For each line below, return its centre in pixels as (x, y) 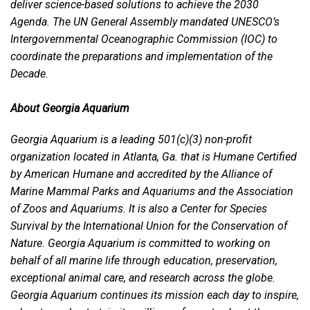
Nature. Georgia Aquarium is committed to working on (140, 244)
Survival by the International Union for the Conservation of (149, 226)
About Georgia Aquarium (70, 108)
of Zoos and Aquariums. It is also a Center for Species (139, 209)
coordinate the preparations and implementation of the (142, 56)
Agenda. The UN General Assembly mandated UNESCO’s (145, 21)
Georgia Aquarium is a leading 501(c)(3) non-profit (131, 140)
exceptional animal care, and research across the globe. (143, 278)
